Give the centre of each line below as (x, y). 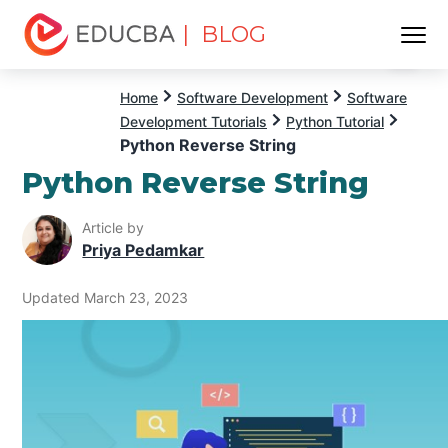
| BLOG (224, 34)
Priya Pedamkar (143, 250)
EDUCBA (57, 67)
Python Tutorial (335, 121)
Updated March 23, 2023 (105, 297)
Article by (113, 228)
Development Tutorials (193, 121)
